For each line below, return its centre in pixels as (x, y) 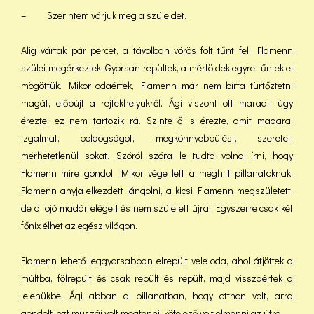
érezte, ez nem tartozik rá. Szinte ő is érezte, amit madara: (157, 120)
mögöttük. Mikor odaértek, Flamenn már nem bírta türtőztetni (157, 85)
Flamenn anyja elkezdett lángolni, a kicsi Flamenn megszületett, (157, 190)
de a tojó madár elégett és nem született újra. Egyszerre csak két (157, 208)
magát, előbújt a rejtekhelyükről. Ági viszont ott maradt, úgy (157, 103)
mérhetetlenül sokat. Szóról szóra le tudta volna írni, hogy (157, 155)
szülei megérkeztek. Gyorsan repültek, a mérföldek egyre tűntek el (157, 68)
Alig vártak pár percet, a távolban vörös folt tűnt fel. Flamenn (157, 50)
